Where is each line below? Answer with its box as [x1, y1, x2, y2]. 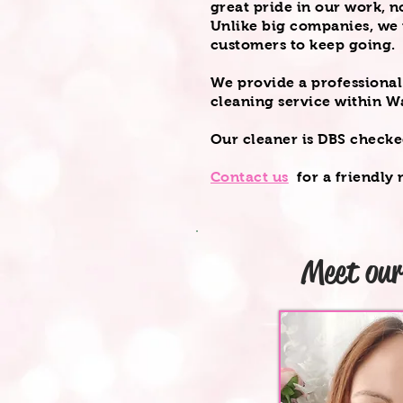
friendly [335, 169, 394, 184]
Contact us [210, 169, 289, 184]
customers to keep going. [210, 37, 399, 52]
